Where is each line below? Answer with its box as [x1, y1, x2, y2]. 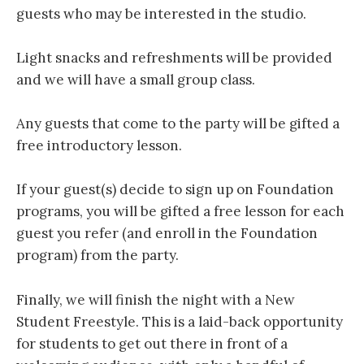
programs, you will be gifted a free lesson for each [16, 202, 344, 221]
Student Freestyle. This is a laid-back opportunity [16, 312, 343, 331]
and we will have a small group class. [16, 70, 255, 89]
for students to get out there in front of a [16, 334, 288, 353]
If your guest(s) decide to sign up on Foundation [16, 180, 334, 199]
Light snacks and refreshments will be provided [16, 48, 332, 67]
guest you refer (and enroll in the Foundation [16, 224, 318, 243]
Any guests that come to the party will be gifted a [16, 115, 340, 133]
